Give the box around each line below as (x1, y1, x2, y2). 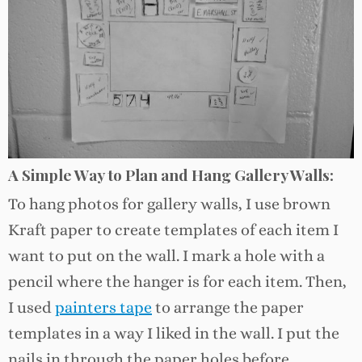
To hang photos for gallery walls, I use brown (8, 195, 330, 214)
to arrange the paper (152, 298, 304, 318)
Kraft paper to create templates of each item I (8, 221, 339, 240)
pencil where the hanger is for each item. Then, (8, 272, 347, 292)
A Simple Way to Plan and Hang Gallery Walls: (8, 164, 334, 186)
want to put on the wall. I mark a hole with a (8, 246, 325, 266)
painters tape (55, 298, 152, 318)
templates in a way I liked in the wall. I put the (8, 324, 339, 343)
